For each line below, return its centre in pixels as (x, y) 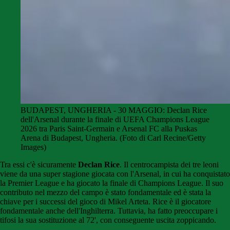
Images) (33, 147)
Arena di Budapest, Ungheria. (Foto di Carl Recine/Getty (113, 138)
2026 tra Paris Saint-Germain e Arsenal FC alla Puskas (109, 129)
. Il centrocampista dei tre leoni (169, 165)
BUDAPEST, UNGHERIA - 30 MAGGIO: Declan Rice (114, 110)
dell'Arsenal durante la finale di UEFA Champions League (115, 120)
